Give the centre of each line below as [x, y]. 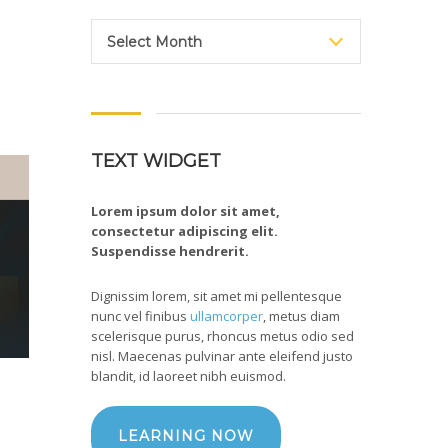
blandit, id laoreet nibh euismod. [188, 376]
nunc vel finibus [140, 316]
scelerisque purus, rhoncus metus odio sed [222, 336]
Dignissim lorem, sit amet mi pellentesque [216, 296]
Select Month [154, 42]
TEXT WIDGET [156, 161]
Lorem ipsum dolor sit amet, [185, 211]
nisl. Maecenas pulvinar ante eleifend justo [222, 356]
